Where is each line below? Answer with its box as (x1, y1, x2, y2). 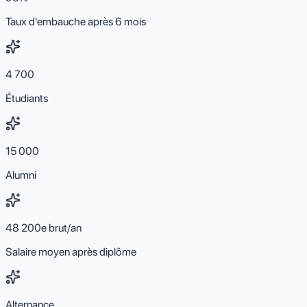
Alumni (5, 168, 36, 182)
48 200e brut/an (5, 221, 82, 234)
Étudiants (5, 91, 48, 105)
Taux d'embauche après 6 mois (5, 14, 146, 28)
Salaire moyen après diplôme (5, 245, 136, 258)
